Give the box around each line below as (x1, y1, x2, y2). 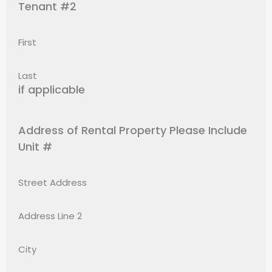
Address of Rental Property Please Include (18, 123, 247, 138)
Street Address (18, 176, 87, 189)
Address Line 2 (18, 209, 82, 222)
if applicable (18, 82, 85, 97)
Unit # (18, 139, 52, 154)
